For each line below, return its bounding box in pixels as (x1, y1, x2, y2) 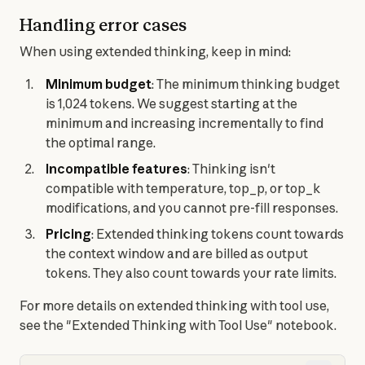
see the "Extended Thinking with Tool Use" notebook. (20, 317, 336, 333)
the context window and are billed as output (46, 245, 308, 262)
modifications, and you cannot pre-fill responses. (46, 200, 338, 216)
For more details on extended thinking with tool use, (20, 297, 329, 314)
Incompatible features (46, 161, 187, 177)
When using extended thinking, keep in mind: (20, 43, 291, 59)
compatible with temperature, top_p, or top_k (46, 180, 321, 196)
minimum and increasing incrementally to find (46, 115, 323, 131)
